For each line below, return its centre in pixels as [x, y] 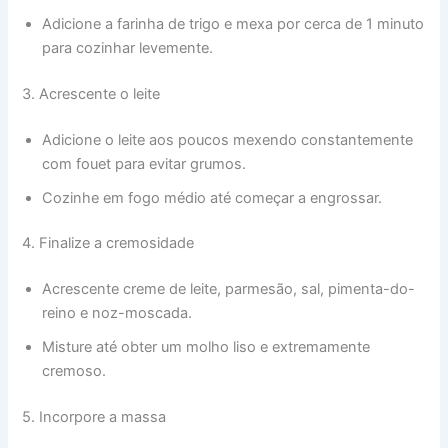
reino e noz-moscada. [117, 313]
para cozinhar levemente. [128, 47]
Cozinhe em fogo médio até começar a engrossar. [212, 197]
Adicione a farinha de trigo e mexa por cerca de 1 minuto [233, 23]
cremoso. [74, 371]
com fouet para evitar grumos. [144, 163]
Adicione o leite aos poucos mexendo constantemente [228, 139]
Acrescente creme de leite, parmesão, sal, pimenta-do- [229, 289]
